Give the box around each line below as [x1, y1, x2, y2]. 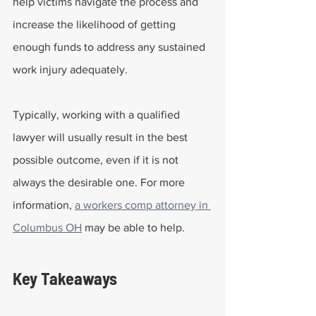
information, [13, 199, 75, 211]
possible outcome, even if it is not [13, 154, 181, 166]
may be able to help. [82, 221, 185, 233]
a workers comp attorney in [75, 199, 211, 211]
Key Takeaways [13, 268, 117, 288]
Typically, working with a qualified [13, 109, 183, 121]
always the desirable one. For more [13, 176, 188, 188]
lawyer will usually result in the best [13, 131, 190, 143]
